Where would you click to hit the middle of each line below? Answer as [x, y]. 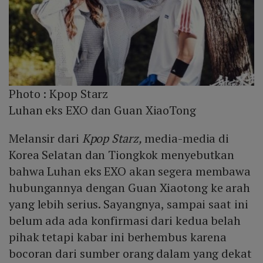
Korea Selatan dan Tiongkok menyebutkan [122, 154]
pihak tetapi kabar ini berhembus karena [118, 237]
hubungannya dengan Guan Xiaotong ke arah [129, 187]
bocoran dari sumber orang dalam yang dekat [130, 253]
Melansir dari [45, 138]
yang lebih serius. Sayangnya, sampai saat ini [129, 204]
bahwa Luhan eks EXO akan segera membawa [130, 171]
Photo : [29, 93]
